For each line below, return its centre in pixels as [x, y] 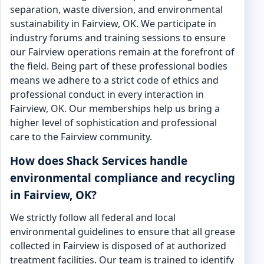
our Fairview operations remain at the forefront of [122, 52]
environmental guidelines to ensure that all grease [123, 232]
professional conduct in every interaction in [107, 94]
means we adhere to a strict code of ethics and [114, 80]
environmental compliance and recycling [123, 178]
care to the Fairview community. [81, 137]
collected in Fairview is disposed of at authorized [118, 246]
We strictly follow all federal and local [93, 217]
